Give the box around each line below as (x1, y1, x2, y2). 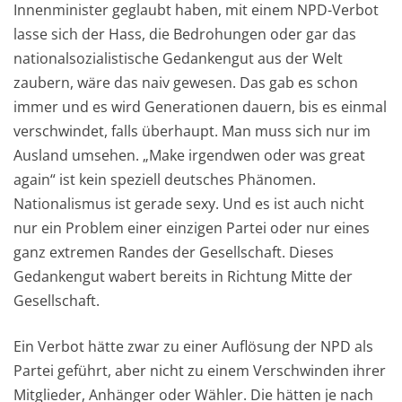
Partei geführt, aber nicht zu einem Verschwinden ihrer (13, 361, 386, 381)
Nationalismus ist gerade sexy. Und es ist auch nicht (13, 194, 364, 214)
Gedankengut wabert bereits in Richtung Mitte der (13, 267, 353, 287)
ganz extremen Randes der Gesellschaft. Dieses (13, 242, 334, 263)
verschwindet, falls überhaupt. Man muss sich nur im (13, 121, 371, 142)
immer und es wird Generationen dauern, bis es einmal (13, 97, 387, 118)
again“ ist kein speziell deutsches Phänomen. (13, 170, 316, 190)
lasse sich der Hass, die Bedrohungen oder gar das (13, 24, 356, 45)
